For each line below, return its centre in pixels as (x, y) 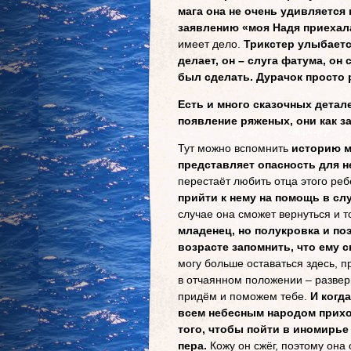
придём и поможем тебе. (242, 296)
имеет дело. (211, 44)
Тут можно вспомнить (233, 148)
